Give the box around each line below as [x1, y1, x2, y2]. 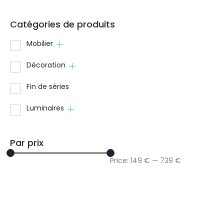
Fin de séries [26, 81, 69, 91]
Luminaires [26, 102, 64, 113]
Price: [110, 155, 130, 165]
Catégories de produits [10, 17, 115, 30]
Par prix [10, 136, 43, 149]
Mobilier [26, 38, 53, 48]
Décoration [26, 59, 65, 70]
